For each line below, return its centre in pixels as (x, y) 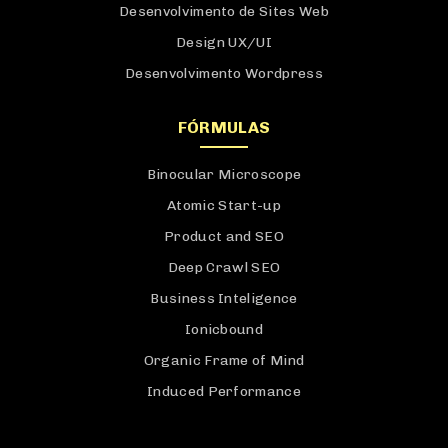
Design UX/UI (224, 42)
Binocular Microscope (224, 174)
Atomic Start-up (224, 205)
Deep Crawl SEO (224, 267)
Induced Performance (224, 391)
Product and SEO (224, 236)
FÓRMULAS (224, 127)
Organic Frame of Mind (224, 360)
